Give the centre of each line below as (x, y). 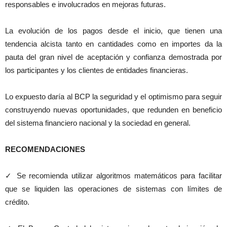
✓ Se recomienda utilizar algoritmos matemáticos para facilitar (113, 176)
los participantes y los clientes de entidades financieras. (97, 70)
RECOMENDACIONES (45, 149)
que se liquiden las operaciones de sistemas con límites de (113, 189)
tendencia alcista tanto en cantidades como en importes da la (113, 44)
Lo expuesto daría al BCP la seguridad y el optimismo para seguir (113, 97)
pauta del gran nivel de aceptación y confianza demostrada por (113, 57)
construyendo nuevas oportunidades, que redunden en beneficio (113, 110)
